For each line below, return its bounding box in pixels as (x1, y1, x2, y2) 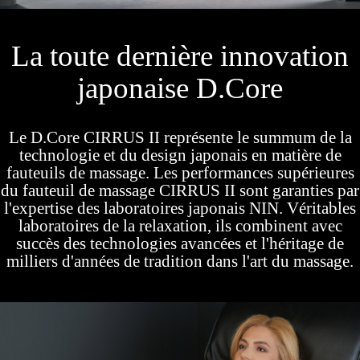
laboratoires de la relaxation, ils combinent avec (18, 215, 342, 235)
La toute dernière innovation (11, 39, 349, 72)
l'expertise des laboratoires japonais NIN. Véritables (4, 198, 356, 218)
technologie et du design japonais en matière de (18, 145, 342, 165)
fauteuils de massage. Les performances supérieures (6, 162, 354, 182)
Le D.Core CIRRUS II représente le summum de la (8, 127, 352, 147)
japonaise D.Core (77, 71, 283, 104)
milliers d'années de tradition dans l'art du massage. (6, 251, 354, 271)
